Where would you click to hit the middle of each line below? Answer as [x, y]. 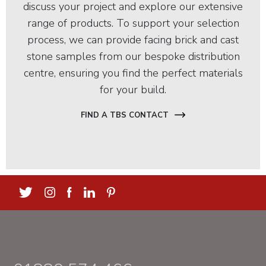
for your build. [133, 89]
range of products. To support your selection [133, 23]
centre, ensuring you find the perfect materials [133, 73]
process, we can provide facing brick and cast [133, 39]
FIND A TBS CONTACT [125, 115]
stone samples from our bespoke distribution [133, 56]
